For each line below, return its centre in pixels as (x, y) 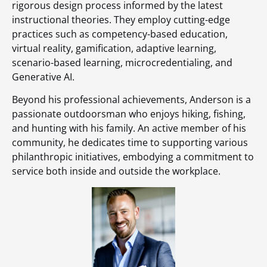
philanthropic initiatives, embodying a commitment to (133, 157)
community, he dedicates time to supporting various (130, 143)
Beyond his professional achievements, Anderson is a (131, 100)
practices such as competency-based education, (120, 34)
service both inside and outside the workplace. (116, 171)
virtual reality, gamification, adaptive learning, (114, 49)
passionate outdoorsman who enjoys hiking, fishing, (129, 114)
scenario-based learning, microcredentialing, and (122, 63)
